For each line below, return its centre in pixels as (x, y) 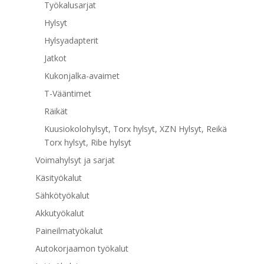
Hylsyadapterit (71, 40)
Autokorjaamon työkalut (82, 248)
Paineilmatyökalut (69, 230)
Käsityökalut (58, 177)
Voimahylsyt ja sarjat (75, 160)
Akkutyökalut (60, 213)
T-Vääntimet (67, 93)
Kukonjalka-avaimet (82, 75)
